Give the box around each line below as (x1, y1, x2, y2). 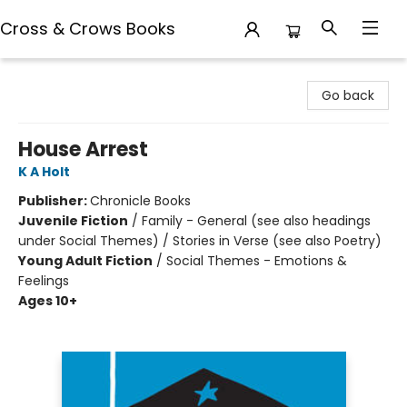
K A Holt (18, 163, 70, 181)
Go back (322, 86, 374, 104)
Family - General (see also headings (142, 212, 371, 230)
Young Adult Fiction (18, 252, 153, 270)
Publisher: (18, 192, 90, 210)
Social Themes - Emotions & (166, 252, 347, 270)
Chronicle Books (90, 192, 191, 210)
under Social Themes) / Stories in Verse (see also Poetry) (18, 232, 382, 250)
